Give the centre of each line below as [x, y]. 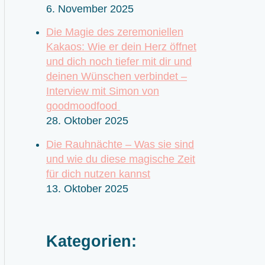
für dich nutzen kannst [98, 174]
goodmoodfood [83, 106]
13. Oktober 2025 [87, 188]
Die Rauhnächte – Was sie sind [120, 144]
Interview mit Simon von [103, 91]
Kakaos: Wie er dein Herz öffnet [121, 47]
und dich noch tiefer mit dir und [119, 62]
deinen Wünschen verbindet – [117, 77]
